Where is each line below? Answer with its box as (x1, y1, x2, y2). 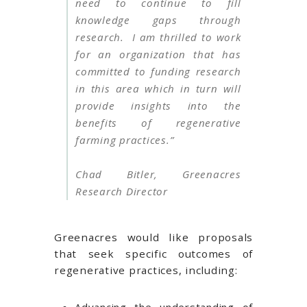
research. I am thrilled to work (75, 29, 241, 44)
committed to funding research (75, 64, 241, 78)
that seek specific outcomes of (54, 247, 253, 261)
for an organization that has (75, 47, 241, 61)
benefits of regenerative (75, 115, 241, 130)
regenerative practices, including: (54, 263, 238, 278)
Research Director (75, 184, 168, 198)
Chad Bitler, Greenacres (75, 167, 241, 181)
